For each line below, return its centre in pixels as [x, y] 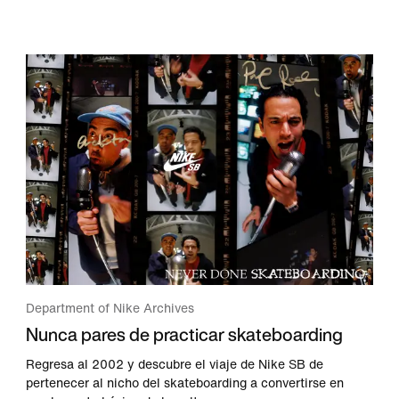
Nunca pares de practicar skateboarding [185, 335]
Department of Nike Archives [110, 309]
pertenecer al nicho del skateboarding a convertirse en [185, 384]
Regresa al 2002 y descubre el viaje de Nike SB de [175, 365]
